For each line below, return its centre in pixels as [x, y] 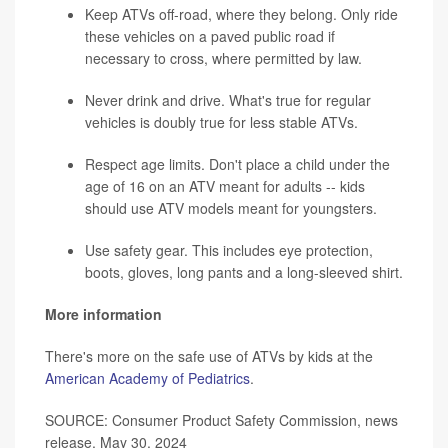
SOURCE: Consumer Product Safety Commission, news [221, 419]
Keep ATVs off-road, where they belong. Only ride [241, 13]
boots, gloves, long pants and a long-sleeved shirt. [244, 271]
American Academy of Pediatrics [147, 377]
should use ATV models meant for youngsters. [231, 207]
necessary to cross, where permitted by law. [223, 57]
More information [103, 313]
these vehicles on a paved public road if [210, 35]
